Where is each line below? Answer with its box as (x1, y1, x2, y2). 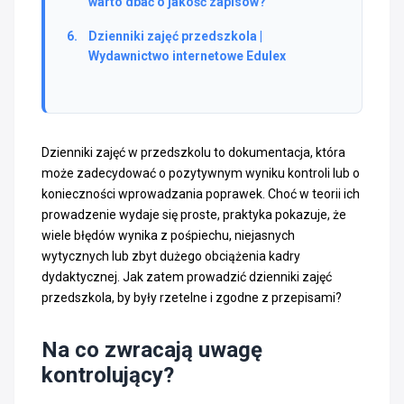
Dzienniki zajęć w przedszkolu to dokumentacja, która (41, 144, 345, 160)
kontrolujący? (41, 362, 174, 388)
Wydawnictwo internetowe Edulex (88, 48, 286, 63)
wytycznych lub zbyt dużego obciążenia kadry (41, 248, 300, 263)
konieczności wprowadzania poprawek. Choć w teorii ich (41, 186, 360, 201)
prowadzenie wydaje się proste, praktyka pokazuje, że (41, 207, 346, 222)
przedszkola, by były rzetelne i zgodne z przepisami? (41, 289, 342, 305)
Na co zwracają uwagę (41, 336, 262, 363)
